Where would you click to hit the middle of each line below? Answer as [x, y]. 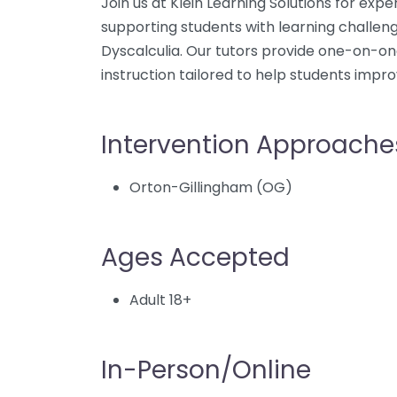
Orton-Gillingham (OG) [211, 187]
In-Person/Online [206, 370]
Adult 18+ [160, 300]
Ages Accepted [195, 257]
